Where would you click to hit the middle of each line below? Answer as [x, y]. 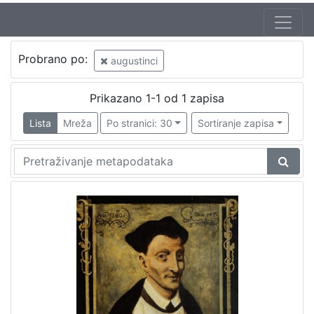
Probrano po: [54, 59]
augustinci [132, 60]
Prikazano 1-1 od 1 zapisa [157, 98]
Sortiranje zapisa [236, 123]
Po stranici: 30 [139, 123]
